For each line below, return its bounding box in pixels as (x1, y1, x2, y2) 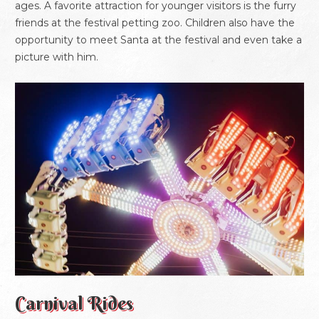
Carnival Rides (15, 292, 133, 315)
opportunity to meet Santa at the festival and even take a (15, 33, 302, 47)
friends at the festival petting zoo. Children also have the (15, 16, 295, 30)
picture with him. (15, 51, 98, 64)
